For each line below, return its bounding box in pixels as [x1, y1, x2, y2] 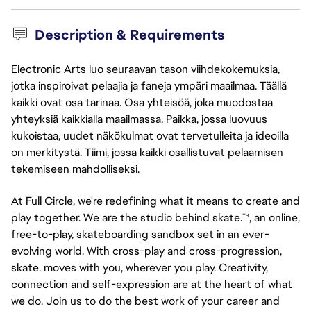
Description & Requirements [34, 26, 225, 44]
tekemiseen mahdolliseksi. [11, 162, 140, 176]
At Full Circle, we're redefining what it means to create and [11, 194, 300, 208]
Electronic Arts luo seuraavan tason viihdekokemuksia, [11, 62, 280, 76]
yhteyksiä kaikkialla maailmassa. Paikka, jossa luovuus [11, 112, 267, 126]
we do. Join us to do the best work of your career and [11, 294, 280, 308]
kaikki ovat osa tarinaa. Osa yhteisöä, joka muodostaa [11, 95, 273, 110]
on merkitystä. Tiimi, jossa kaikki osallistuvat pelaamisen [11, 145, 283, 160]
